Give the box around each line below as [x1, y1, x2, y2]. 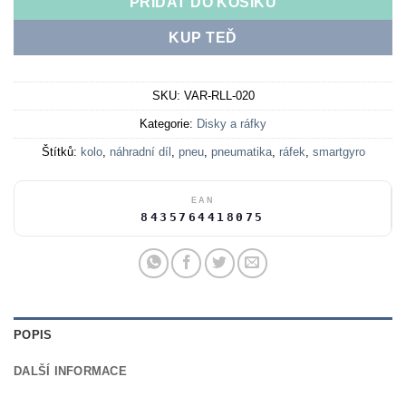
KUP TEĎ [169, 30, 237, 46]
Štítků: [41, 145, 81, 159]
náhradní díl [109, 145, 171, 159]
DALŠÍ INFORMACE [14, 364, 127, 379]
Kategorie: [140, 117, 197, 131]
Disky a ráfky [197, 117, 266, 131]
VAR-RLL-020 [183, 89, 255, 103]
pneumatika [210, 145, 272, 159]
